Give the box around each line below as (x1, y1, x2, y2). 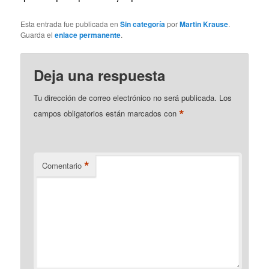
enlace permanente (55, 29, 121, 40)
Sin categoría (120, 18, 166, 29)
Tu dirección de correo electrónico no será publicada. (34, 91, 217, 103)
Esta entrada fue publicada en (20, 18, 121, 29)
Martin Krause (180, 18, 229, 29)
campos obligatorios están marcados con (34, 107, 180, 119)
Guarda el (20, 29, 55, 40)
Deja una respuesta (34, 64, 166, 85)
